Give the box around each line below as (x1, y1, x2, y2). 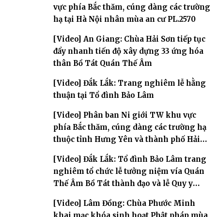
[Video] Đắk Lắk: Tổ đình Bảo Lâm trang (53, 154, 206, 164)
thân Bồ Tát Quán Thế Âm (53, 58, 152, 68)
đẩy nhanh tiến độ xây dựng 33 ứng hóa (53, 46, 203, 56)
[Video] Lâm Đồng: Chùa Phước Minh (53, 198, 195, 208)
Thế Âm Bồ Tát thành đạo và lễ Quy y (53, 178, 193, 188)
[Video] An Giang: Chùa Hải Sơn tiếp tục (53, 34, 205, 44)
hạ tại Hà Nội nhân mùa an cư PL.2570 (53, 14, 196, 24)
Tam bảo (53, 190, 86, 200)
